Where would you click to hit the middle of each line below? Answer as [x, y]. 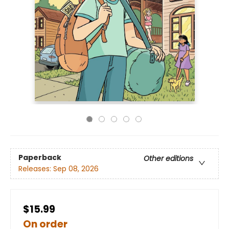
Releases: [36, 169]
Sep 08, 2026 [76, 169]
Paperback [40, 158]
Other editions [168, 159]
